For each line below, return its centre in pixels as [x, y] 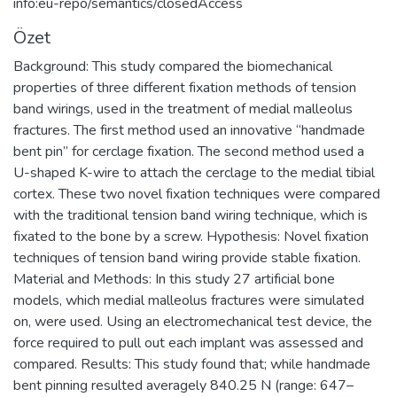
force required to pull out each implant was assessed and [188, 343]
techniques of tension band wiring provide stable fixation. [187, 257]
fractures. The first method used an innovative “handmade [189, 130]
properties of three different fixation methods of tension [185, 87]
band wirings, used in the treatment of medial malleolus [183, 109]
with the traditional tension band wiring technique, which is [191, 215]
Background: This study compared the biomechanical [173, 66]
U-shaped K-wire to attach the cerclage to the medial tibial [194, 172]
